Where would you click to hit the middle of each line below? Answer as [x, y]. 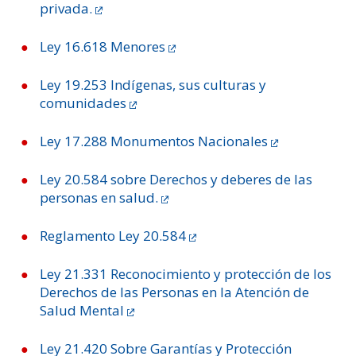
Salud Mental [82, 310]
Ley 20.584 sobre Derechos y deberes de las [176, 179]
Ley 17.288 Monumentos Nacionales [154, 141]
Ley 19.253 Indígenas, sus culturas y [153, 85]
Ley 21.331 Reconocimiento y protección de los [186, 274]
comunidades [83, 103]
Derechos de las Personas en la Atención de [174, 292]
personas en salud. [99, 197]
